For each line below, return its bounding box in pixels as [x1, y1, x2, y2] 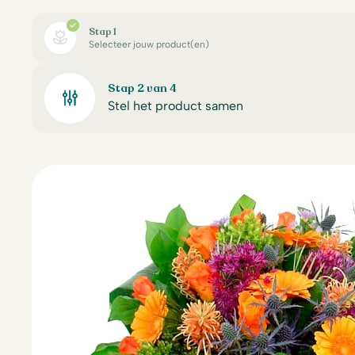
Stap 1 [89, 25, 116, 38]
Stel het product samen [108, 98, 243, 113]
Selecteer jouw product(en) [89, 39, 209, 50]
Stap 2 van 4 [108, 81, 177, 96]
